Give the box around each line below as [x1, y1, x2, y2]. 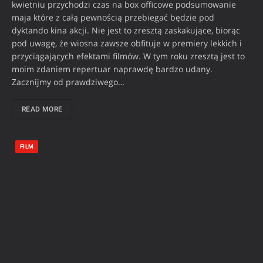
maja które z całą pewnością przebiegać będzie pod [12, 11, 214, 23]
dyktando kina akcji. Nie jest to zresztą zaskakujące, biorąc [12, 24, 240, 36]
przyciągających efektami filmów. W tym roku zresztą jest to [12, 50, 245, 62]
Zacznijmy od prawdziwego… [12, 76, 124, 87]
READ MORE [22, 104, 63, 113]
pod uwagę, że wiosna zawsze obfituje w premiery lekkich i [12, 37, 242, 49]
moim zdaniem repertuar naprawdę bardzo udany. [12, 63, 213, 75]
